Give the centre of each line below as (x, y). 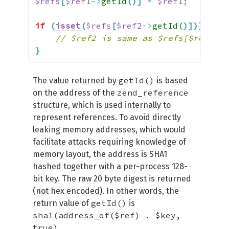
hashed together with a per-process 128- (110, 166)
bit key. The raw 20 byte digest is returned (112, 179)
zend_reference (153, 93)
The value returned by (76, 81)
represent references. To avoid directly (107, 117)
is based (171, 81)
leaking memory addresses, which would (109, 130)
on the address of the (75, 93)
